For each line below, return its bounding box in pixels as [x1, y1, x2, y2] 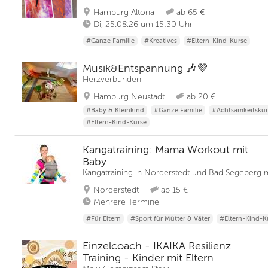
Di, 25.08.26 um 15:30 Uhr [93, 20, 193, 29]
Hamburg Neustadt [93, 92, 165, 101]
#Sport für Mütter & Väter [130, 215, 210, 223]
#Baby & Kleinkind [86, 106, 144, 114]
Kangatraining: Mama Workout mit [83, 144, 248, 156]
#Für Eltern [86, 215, 121, 223]
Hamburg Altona [93, 8, 154, 17]
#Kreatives [144, 37, 177, 45]
